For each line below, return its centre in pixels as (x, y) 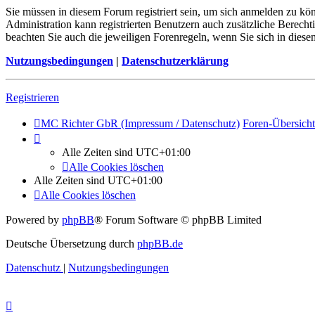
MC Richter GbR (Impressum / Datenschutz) (140, 124)
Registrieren (32, 98)
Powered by (34, 220)
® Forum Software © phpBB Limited (178, 220)
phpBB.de (160, 244)
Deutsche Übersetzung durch (71, 244)
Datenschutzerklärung (175, 61)
